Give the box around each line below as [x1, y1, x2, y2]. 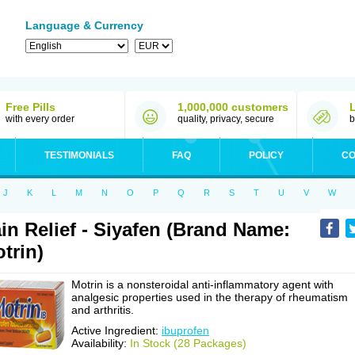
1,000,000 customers [177, 101, 288, 113]
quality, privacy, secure [177, 113, 274, 124]
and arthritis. [71, 303, 134, 316]
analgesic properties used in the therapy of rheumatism [71, 291, 348, 303]
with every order [6, 113, 74, 124]
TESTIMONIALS [44, 150, 114, 161]
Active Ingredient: [71, 324, 162, 337]
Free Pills [6, 101, 55, 113]
